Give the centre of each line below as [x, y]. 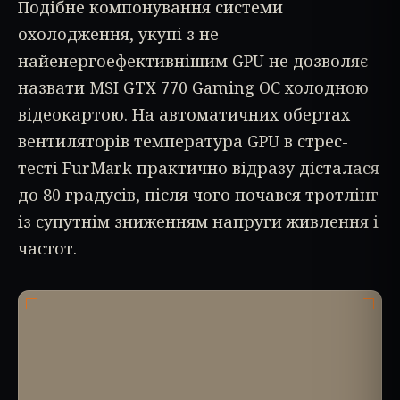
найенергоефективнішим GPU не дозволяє [193, 60]
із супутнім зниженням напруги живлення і [198, 221]
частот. [47, 248]
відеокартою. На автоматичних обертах [184, 114]
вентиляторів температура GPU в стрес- [183, 141]
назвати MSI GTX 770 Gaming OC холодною [193, 87]
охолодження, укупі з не [118, 33]
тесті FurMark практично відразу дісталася [199, 167]
